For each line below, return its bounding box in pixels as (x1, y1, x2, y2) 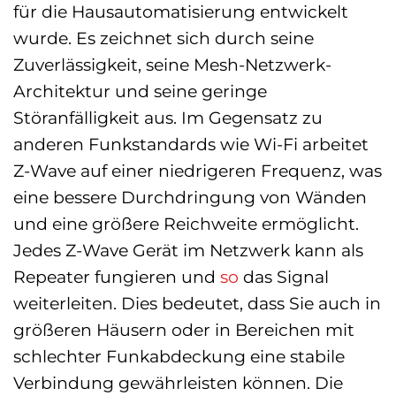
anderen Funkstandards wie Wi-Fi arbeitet (13, 133, 369, 155)
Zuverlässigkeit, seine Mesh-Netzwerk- (13, 53, 331, 75)
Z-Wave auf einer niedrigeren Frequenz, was (13, 159, 382, 181)
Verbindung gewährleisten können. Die (13, 371, 343, 393)
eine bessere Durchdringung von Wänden (13, 186, 367, 208)
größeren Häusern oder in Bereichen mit (13, 318, 354, 340)
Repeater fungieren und (13, 265, 220, 287)
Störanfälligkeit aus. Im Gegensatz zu (13, 106, 323, 128)
